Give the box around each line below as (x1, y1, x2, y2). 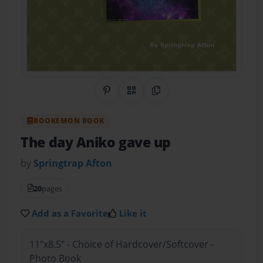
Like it (119, 207, 147, 219)
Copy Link (156, 90, 198, 104)
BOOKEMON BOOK (33, 115, 104, 126)
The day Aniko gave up (21, 133, 171, 152)
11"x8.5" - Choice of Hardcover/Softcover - (29, 238, 214, 251)
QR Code (131, 90, 170, 104)
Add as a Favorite (32, 207, 109, 219)
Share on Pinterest (106, 90, 190, 104)
